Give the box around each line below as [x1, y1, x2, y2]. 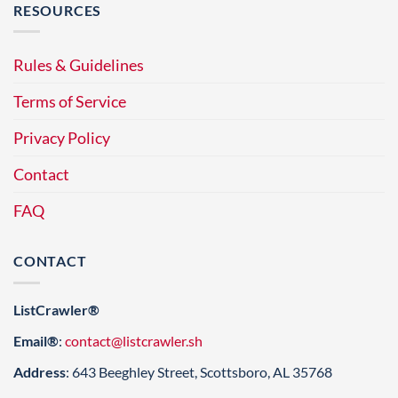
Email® [13, 331, 59, 349]
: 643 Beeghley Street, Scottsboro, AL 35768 [66, 362, 332, 380]
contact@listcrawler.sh [65, 331, 203, 349]
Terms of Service [13, 92, 126, 112]
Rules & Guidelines [13, 55, 144, 76]
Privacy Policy [13, 128, 110, 148]
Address [13, 362, 66, 380]
